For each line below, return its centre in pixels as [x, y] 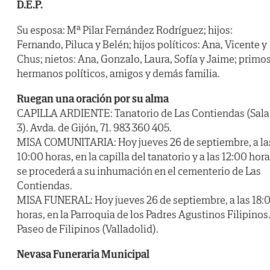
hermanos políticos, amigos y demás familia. [118, 74]
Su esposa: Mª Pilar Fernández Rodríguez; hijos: [125, 30]
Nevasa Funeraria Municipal [83, 254]
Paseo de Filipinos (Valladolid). [88, 229]
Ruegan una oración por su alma [93, 99]
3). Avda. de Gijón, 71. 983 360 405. [94, 128]
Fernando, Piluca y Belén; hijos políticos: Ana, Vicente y [142, 45]
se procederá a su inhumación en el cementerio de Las [139, 171]
